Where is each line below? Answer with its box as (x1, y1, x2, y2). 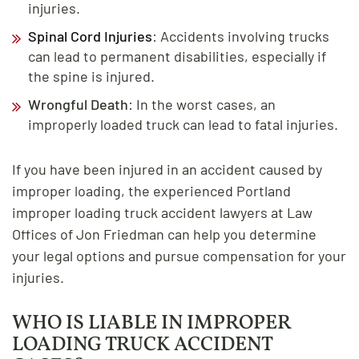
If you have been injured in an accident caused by (12, 159, 322, 178)
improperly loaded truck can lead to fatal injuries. (28, 115, 338, 133)
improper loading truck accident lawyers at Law (12, 203, 313, 221)
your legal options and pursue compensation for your (12, 246, 346, 264)
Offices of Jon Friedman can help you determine (12, 224, 317, 243)
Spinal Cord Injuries (28, 26, 152, 45)
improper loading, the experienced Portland (12, 181, 291, 200)
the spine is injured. (28, 67, 155, 85)
